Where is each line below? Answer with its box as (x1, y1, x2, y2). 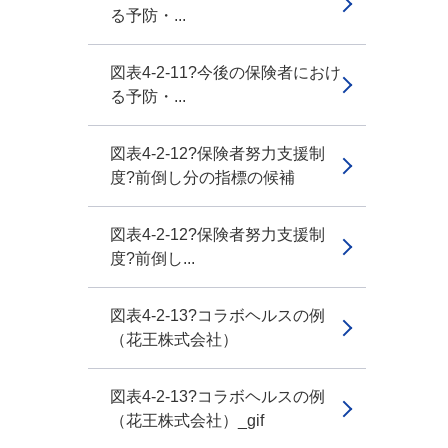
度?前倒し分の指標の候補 (110, 169, 295, 186)
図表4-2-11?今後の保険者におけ (110, 64, 341, 81)
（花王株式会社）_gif (110, 412, 264, 429)
